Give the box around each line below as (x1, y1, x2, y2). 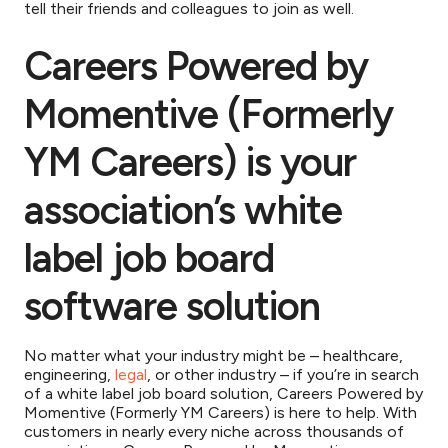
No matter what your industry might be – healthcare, (24, 346, 403, 365)
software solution (24, 282, 320, 330)
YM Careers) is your (24, 138, 356, 186)
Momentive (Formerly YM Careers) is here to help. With (24, 403, 417, 422)
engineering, (24, 365, 115, 384)
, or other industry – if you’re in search (147, 365, 419, 384)
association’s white (24, 186, 342, 234)
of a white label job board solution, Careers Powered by (24, 384, 423, 403)
